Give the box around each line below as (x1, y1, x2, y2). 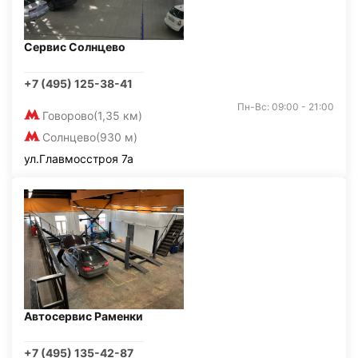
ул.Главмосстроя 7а (24, 152, 133, 165)
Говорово (42, 109, 93, 122)
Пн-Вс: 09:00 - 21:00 (237, 101, 334, 113)
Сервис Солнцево (24, 40, 125, 54)
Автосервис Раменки (24, 309, 143, 323)
